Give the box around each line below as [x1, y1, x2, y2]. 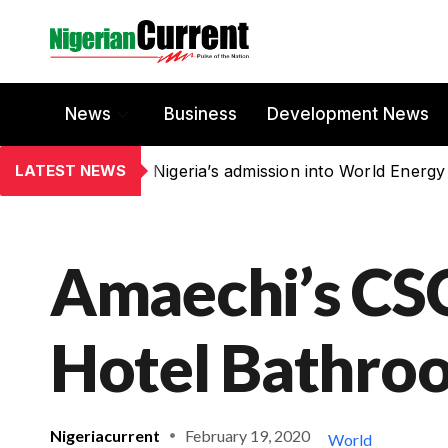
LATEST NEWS [15, 160, 126, 180]
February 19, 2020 [185, 425, 310, 445]
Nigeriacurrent [50, 425, 160, 445]
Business [164, 104, 237, 125]
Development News [267, 104, 429, 125]
